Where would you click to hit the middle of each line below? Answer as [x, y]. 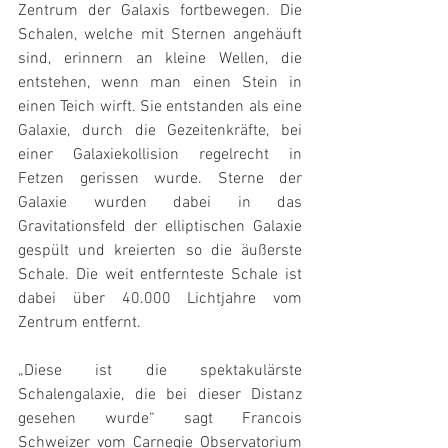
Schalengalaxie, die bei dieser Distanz [160, 395]
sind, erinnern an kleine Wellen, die [160, 59]
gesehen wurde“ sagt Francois [160, 419]
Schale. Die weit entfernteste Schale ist [160, 275]
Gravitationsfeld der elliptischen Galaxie [160, 227]
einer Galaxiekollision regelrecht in [160, 155]
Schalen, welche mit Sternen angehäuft [160, 35]
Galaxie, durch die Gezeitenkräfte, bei [160, 131]
